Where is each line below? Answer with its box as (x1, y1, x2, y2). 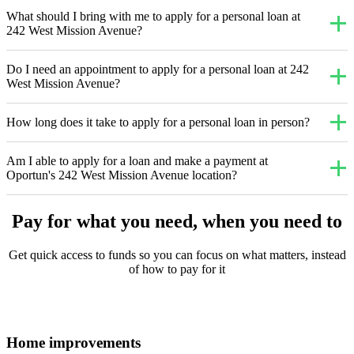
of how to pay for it (129, 262, 225, 277)
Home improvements (6, 333, 141, 351)
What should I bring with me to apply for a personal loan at (6, 9, 300, 24)
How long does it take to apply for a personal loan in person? (6, 115, 310, 130)
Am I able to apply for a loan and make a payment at (6, 154, 268, 168)
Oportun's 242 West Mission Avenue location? (6, 168, 237, 183)
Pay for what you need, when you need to (12, 211, 342, 232)
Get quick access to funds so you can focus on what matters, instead (8, 248, 346, 262)
